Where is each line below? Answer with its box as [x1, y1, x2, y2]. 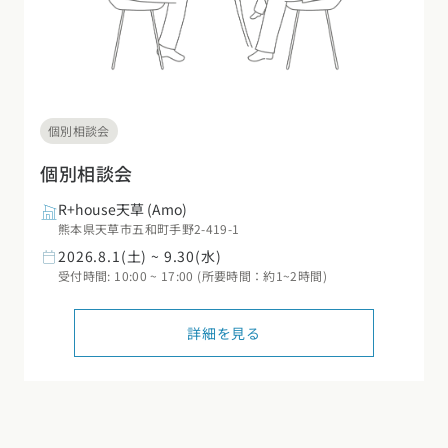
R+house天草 [58, 198, 144, 219]
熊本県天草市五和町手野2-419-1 [58, 219, 240, 237]
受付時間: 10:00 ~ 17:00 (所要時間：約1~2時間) [58, 266, 327, 284]
